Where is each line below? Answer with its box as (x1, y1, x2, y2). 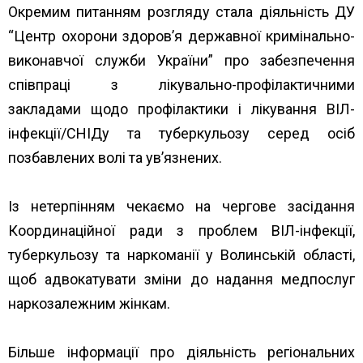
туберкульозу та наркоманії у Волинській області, (8, 246, 355, 263)
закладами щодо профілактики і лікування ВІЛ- (8, 100, 355, 117)
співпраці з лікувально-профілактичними (8, 75, 355, 93)
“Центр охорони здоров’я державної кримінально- (8, 27, 355, 45)
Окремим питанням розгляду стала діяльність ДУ (8, 2, 355, 20)
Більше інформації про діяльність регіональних (8, 343, 355, 361)
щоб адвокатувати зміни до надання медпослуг (8, 270, 355, 288)
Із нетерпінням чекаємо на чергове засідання (8, 197, 355, 215)
